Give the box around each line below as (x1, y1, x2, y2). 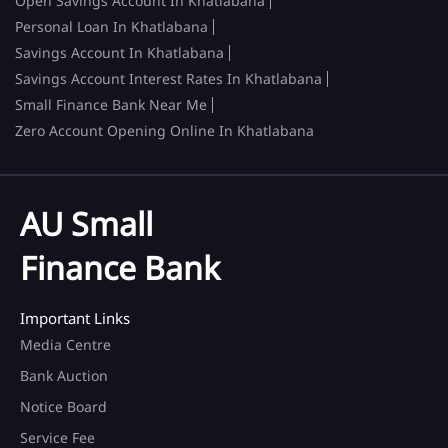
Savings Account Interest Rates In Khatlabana (15, 68, 322, 88)
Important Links (20, 307, 130, 328)
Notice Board (20, 396, 107, 416)
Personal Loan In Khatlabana (15, 16, 208, 36)
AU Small (20, 201, 153, 245)
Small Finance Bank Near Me (15, 94, 207, 114)
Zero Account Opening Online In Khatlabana (15, 120, 314, 140)
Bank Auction (20, 365, 108, 385)
